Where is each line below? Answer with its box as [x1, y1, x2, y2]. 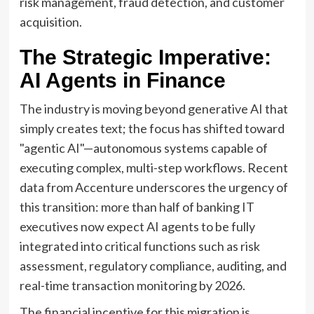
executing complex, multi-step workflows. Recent [19, 159, 288, 175]
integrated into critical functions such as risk [19, 238, 260, 254]
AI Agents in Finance [19, 68, 226, 92]
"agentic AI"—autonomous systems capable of [19, 139, 268, 156]
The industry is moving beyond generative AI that [19, 100, 288, 116]
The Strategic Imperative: [19, 45, 271, 69]
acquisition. [19, 13, 82, 29]
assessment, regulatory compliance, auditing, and [19, 257, 287, 273]
